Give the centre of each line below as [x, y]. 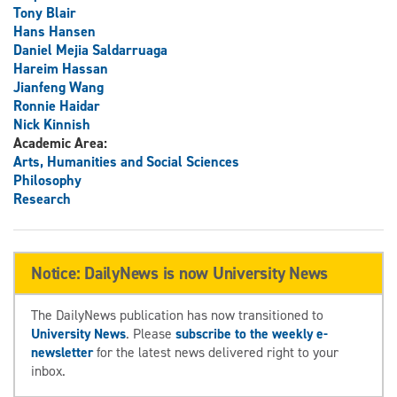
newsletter [62, 353]
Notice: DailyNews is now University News [179, 273]
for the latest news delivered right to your [216, 353]
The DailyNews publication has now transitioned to [177, 315]
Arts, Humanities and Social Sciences [126, 162]
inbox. [48, 371]
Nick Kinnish [52, 125]
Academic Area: [62, 144]
